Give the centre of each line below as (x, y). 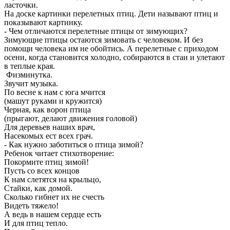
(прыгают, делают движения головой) (71, 119)
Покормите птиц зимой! (46, 162)
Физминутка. (28, 75)
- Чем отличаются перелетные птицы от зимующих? (96, 31)
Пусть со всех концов (42, 171)
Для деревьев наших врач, (50, 127)
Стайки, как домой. (38, 188)
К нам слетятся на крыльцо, (53, 180)
